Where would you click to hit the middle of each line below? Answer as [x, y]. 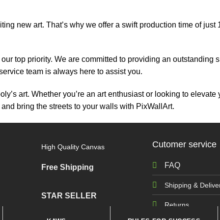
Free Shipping [67, 167]
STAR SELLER [69, 196]
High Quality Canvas [73, 147]
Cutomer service [185, 144]
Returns [177, 205]
